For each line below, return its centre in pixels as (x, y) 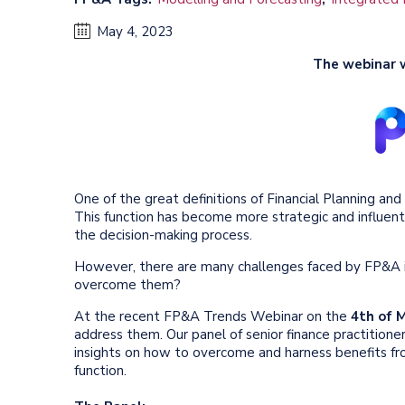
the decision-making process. (163, 235)
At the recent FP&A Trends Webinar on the (212, 316)
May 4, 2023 (135, 32)
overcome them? (129, 285)
